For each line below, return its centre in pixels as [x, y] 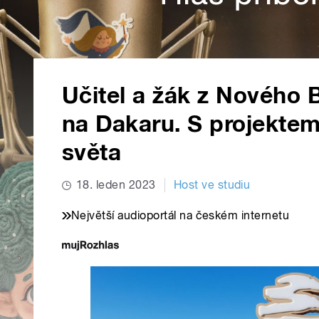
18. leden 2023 [116, 185]
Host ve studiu [212, 185]
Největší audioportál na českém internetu [181, 216]
